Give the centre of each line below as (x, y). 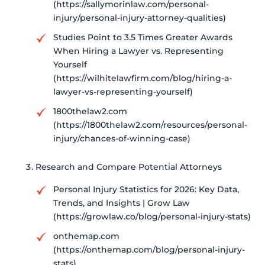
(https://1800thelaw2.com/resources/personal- (150, 125)
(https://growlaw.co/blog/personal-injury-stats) (152, 217)
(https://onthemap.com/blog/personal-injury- (149, 250)
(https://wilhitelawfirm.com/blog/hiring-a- (143, 78)
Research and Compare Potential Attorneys (129, 167)
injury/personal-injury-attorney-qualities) (140, 18)
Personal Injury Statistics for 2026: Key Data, (146, 190)
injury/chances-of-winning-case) (122, 139)
